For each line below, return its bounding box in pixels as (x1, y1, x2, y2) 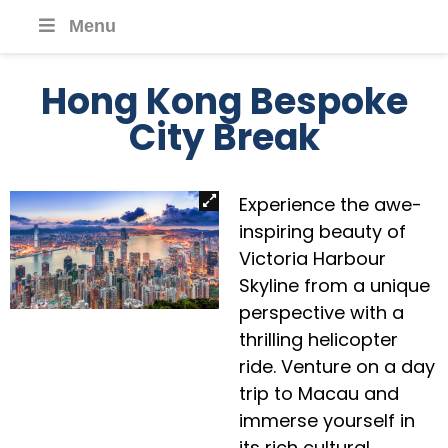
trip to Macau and (239, 381, 400, 406)
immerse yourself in (239, 408, 416, 433)
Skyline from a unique (239, 273, 431, 298)
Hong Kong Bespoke (40, 76, 408, 127)
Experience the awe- (239, 192, 423, 217)
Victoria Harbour (239, 246, 387, 271)
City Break (128, 112, 320, 163)
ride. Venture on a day (239, 354, 436, 379)
